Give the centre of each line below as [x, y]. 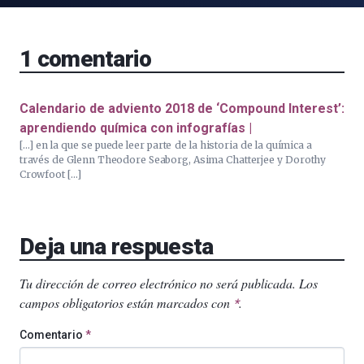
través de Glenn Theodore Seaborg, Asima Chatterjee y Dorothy [173, 160]
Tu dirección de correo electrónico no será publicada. [158, 284]
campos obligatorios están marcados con [126, 303]
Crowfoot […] [50, 175]
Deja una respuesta [117, 247]
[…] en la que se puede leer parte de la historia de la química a [166, 145]
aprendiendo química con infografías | [136, 128]
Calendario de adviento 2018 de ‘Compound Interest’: [182, 109]
